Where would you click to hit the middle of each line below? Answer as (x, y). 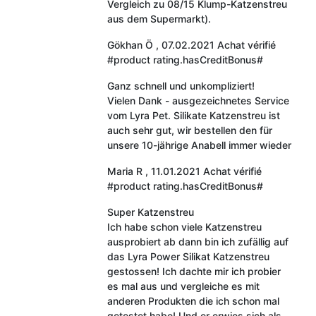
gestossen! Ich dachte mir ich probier (194, 271)
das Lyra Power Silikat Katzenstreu (188, 256)
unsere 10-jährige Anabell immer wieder (199, 145)
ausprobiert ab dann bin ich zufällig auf (197, 241)
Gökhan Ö (130, 44)
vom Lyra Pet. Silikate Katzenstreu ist (193, 115)
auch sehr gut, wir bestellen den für (189, 130)
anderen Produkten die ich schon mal (193, 300)
